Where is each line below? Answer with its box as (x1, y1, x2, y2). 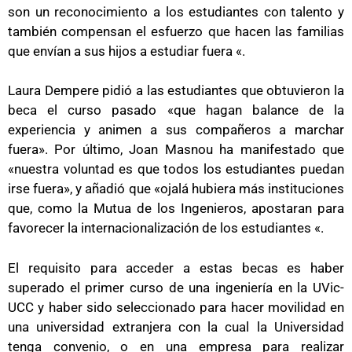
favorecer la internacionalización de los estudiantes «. (8, 220, 324, 236)
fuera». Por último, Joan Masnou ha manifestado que (8, 141, 344, 158)
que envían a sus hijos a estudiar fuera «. (8, 42, 245, 59)
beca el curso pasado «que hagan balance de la (8, 102, 344, 119)
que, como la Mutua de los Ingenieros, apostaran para (8, 200, 344, 217)
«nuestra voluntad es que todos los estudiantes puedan (8, 161, 344, 178)
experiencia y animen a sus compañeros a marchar (8, 122, 344, 138)
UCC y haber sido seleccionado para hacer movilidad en (8, 299, 344, 315)
